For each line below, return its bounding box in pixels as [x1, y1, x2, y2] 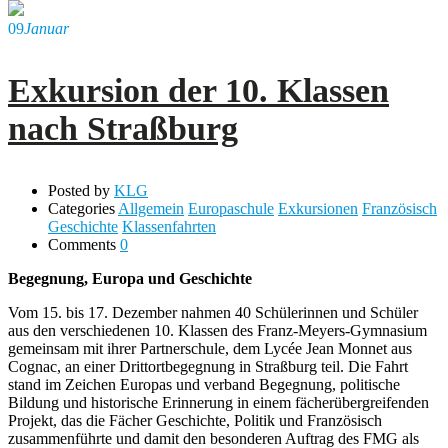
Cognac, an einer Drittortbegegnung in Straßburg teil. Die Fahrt [8, 357, 408, 375]
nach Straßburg [8, 109, 238, 147]
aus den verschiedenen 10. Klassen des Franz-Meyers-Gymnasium [8, 321, 427, 339]
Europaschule [188, 199, 274, 217]
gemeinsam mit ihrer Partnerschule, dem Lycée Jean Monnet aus [8, 339, 412, 357]
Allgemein [118, 199, 184, 217]
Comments [48, 235, 116, 253]
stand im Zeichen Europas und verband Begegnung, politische [8, 375, 400, 393]
